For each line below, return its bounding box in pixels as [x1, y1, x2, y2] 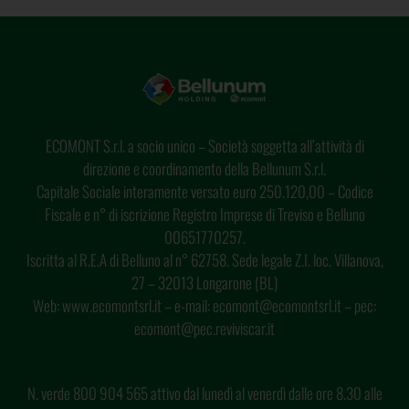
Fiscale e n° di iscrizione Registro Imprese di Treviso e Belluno [44, 203, 365, 226]
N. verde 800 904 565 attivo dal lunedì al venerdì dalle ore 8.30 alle [26, 381, 383, 404]
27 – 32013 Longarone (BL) [131, 271, 278, 295]
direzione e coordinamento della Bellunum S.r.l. [83, 157, 326, 181]
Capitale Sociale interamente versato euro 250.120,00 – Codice [36, 180, 373, 204]
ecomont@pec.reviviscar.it [134, 317, 275, 341]
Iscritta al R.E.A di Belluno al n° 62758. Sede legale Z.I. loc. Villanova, [26, 248, 383, 272]
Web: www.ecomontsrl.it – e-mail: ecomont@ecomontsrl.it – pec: [33, 294, 376, 318]
